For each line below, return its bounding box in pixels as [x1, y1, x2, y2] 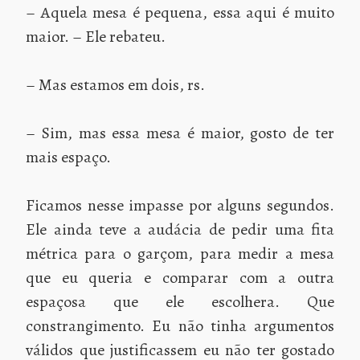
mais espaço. [26, 145, 111, 168]
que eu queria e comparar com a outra [26, 266, 334, 288]
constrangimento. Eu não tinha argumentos [26, 314, 334, 337]
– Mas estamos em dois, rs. [26, 73, 205, 96]
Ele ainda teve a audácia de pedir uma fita [26, 218, 334, 240]
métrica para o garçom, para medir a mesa [26, 242, 334, 264]
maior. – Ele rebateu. [26, 25, 166, 47]
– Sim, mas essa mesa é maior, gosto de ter [26, 121, 334, 144]
